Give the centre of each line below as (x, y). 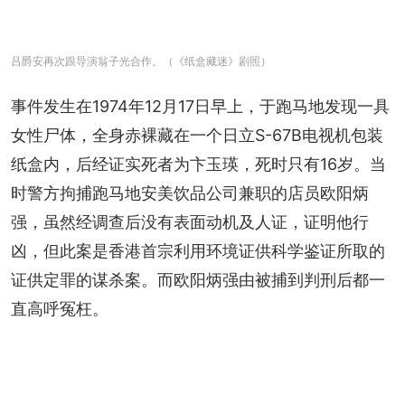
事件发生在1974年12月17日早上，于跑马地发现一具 (200, 106)
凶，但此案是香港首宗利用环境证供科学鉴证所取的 (198, 250)
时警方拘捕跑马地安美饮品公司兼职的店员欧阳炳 (190, 193)
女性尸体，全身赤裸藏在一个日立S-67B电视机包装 (197, 135)
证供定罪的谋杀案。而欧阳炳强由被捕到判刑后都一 (198, 279)
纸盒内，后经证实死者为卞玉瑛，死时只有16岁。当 (198, 164)
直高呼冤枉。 (60, 308)
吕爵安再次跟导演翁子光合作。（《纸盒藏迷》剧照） (141, 61)
